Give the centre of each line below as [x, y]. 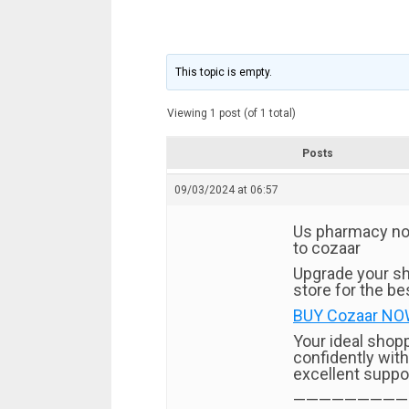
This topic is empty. [224, 72]
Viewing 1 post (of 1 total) [231, 113]
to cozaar [327, 248]
